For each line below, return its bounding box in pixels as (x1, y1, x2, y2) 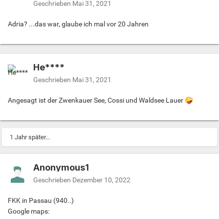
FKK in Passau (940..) (8, 196, 74, 204)
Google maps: (8, 207, 49, 215)
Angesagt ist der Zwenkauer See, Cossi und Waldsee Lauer (8, 96, 185, 104)
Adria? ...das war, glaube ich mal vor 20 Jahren (8, 20, 149, 28)
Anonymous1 (33, 162, 89, 173)
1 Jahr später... (10, 133, 50, 141)
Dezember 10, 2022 (72, 175, 131, 184)
